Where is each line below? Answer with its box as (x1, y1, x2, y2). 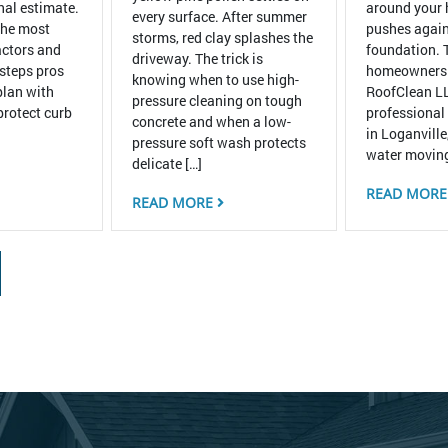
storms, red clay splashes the (131, 28, 313, 48)
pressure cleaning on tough (131, 91, 302, 111)
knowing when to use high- (131, 70, 299, 90)
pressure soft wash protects (131, 133, 306, 153)
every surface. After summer (131, 7, 307, 27)
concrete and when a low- (131, 112, 291, 132)
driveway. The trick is (131, 49, 263, 69)
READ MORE (131, 193, 217, 213)
